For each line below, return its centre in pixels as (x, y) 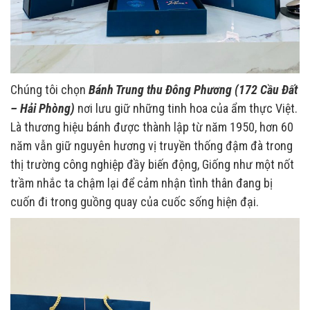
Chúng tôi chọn (49, 90)
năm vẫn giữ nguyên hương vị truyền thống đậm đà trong (152, 146)
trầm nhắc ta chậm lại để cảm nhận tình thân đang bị (142, 183)
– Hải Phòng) (43, 109)
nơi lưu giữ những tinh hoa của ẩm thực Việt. (186, 109)
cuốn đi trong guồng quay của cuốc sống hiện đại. (135, 202)
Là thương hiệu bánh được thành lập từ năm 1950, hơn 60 (152, 127)
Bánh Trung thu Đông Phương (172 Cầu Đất (193, 90)
